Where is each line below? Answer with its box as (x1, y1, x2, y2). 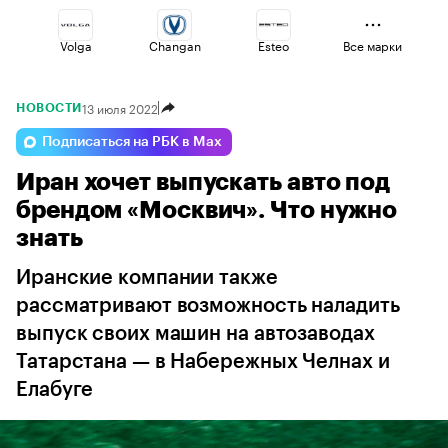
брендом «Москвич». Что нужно (16, 198, 398, 222)
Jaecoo (55, 105, 96, 124)
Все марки (343, 35, 402, 54)
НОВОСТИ (16, 102, 82, 114)
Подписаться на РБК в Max (42, 135, 222, 149)
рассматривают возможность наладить (16, 296, 400, 316)
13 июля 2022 (81, 98, 158, 117)
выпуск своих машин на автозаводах (16, 324, 375, 344)
